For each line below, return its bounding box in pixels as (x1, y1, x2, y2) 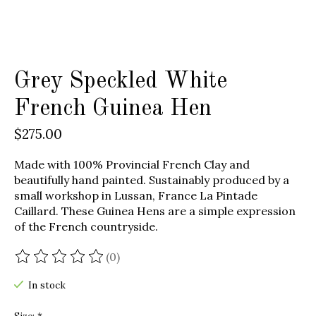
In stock (28, 279, 66, 292)
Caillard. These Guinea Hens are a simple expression (14, 204, 296, 219)
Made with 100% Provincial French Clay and (14, 157, 250, 172)
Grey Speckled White (14, 70, 227, 94)
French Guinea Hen (14, 97, 212, 121)
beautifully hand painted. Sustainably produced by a (14, 173, 289, 188)
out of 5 (176, 256, 220, 271)
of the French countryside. (14, 219, 158, 234)
